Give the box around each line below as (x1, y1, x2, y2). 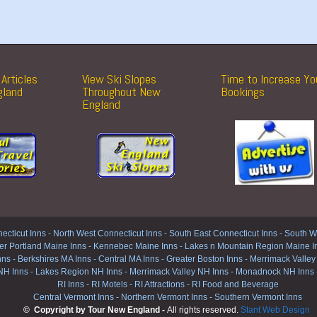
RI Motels (91, 279, 127, 289)
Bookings (221, 83, 265, 100)
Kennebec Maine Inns (93, 241, 178, 251)
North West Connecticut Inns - (52, 228, 169, 238)
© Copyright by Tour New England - (23, 304, 165, 315)
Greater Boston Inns (166, 253, 243, 264)
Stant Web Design (241, 304, 310, 315)
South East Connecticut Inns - (168, 228, 284, 238)
